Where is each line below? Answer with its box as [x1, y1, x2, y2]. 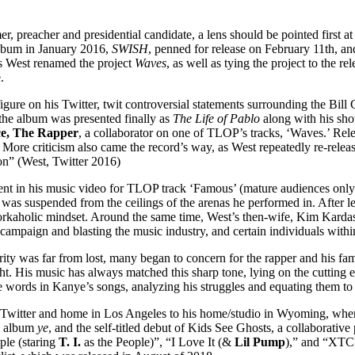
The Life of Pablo [173, 111, 260, 125]
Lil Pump [235, 334, 285, 349]
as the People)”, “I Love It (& [81, 334, 235, 349]
